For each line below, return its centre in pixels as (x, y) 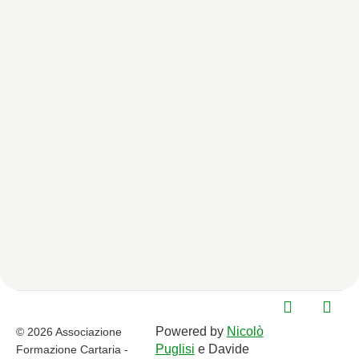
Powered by (191, 331)
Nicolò (245, 331)
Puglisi (175, 349)
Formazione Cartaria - (72, 349)
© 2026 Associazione (69, 332)
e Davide (222, 349)
